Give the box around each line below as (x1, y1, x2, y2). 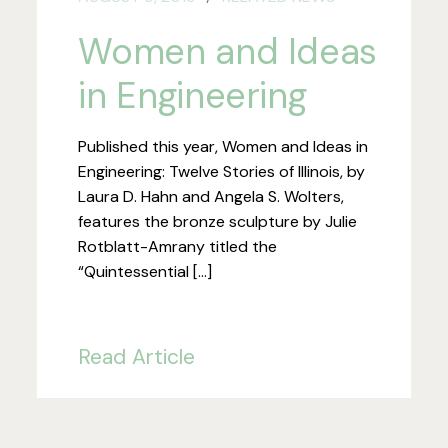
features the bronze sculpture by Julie (78, 210, 358, 232)
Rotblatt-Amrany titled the (78, 235, 278, 257)
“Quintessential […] (78, 260, 213, 282)
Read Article (78, 342, 196, 371)
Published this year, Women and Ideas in (78, 135, 369, 157)
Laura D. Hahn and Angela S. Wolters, (78, 185, 345, 207)
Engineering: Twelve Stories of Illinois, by (78, 160, 366, 182)
